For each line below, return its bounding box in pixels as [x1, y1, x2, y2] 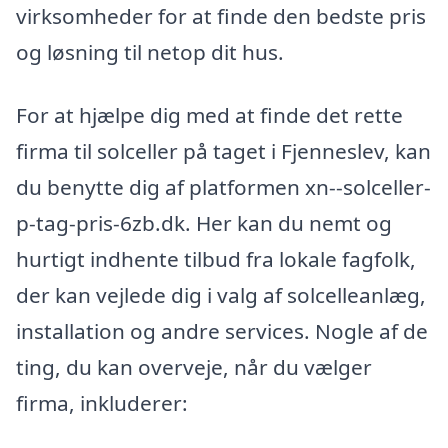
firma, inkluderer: [16, 389, 188, 418]
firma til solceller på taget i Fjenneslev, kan [16, 137, 431, 166]
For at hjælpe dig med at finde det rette [16, 101, 403, 130]
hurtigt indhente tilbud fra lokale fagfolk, [16, 245, 416, 274]
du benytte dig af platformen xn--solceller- [16, 173, 431, 202]
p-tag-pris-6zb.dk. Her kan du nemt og [16, 209, 392, 238]
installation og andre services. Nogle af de [16, 317, 428, 346]
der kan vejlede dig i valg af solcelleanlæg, [16, 281, 426, 310]
